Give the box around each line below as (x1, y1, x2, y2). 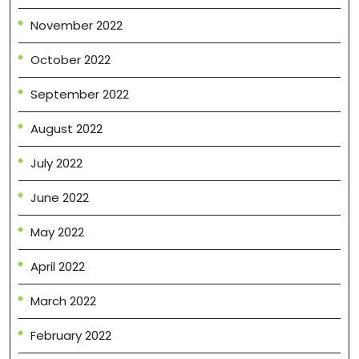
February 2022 (30, 326, 111, 344)
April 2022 (30, 257, 85, 275)
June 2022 (30, 188, 89, 206)
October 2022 (30, 50, 111, 68)
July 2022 (30, 154, 83, 171)
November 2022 (30, 16, 123, 34)
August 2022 (30, 119, 103, 137)
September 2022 (30, 85, 129, 103)
